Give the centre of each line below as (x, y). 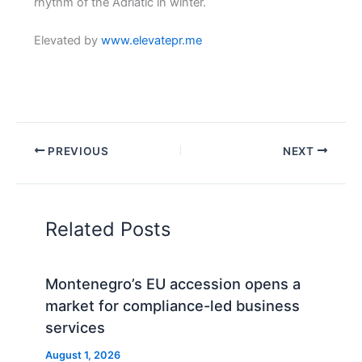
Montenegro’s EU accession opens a (173, 284)
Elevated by (67, 41)
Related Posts (108, 229)
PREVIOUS (77, 151)
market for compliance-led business (173, 306)
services (76, 328)
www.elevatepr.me (151, 41)
